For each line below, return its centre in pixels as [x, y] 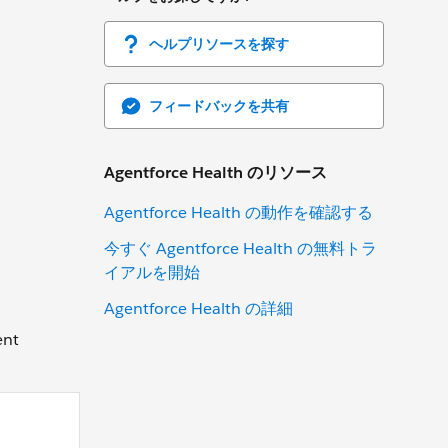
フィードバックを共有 [219, 105]
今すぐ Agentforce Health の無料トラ [240, 248]
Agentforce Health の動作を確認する [238, 212]
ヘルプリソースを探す [219, 43]
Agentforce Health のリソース [215, 172]
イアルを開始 [152, 272]
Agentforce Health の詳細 [198, 308]
